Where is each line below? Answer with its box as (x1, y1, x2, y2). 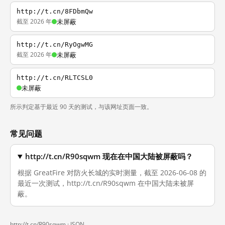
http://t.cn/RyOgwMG (17, 41, 93, 48)
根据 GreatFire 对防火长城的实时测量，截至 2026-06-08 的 (18, 168, 206, 177)
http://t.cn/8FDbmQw (17, 8, 93, 15)
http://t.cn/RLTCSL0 (17, 74, 93, 81)
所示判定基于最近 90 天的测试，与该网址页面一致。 (10, 102, 153, 111)
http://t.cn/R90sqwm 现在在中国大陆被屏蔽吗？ (25, 152, 193, 161)
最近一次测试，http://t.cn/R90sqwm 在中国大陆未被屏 (18, 178, 194, 188)
